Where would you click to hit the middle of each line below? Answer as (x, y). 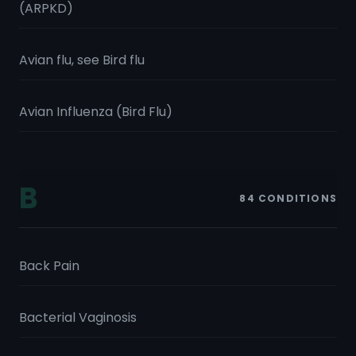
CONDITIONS (296, 198)
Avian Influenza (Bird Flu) (96, 112)
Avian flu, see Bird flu (82, 60)
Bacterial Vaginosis (78, 317)
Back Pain (49, 266)
